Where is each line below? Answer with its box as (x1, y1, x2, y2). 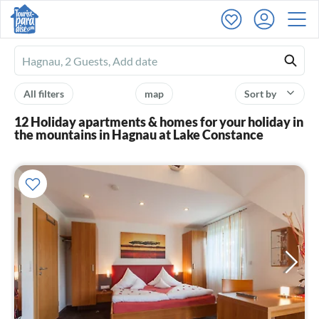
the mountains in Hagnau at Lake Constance (14, 127, 263, 142)
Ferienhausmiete (22, 55, 104, 68)
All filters (23, 88, 64, 100)
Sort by (244, 88, 278, 100)
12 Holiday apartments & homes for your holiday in (14, 114, 303, 130)
